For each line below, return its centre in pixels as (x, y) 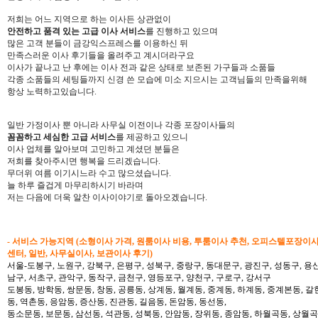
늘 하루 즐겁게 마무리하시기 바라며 (75, 185)
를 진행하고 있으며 (182, 31)
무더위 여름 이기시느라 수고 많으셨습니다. (89, 173)
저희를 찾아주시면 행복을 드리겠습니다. (84, 161)
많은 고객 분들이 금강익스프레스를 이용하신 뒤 (98, 43)
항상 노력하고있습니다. (52, 91)
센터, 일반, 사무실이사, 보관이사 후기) (80, 253)
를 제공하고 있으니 (152, 137)
